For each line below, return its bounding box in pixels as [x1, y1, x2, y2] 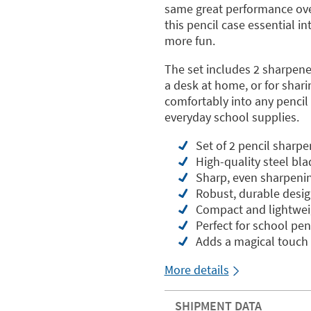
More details [164, 262, 229, 278]
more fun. [164, 33, 215, 49]
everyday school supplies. [164, 109, 299, 125]
